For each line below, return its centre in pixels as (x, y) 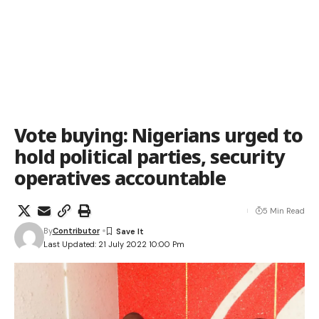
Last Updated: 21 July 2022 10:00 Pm (114, 244)
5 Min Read (284, 211)
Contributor (76, 231)
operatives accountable (120, 178)
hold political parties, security (150, 156)
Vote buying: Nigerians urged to (158, 135)
